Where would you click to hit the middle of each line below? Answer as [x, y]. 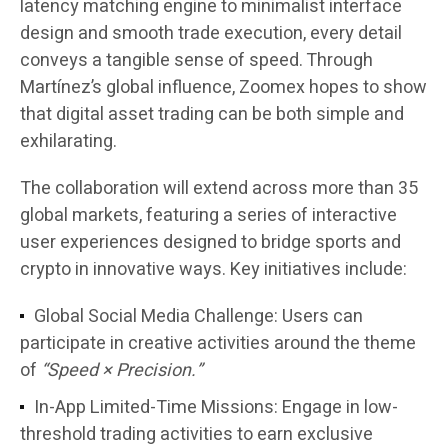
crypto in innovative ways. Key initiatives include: [213, 270]
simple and [360, 115]
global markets [79, 216]
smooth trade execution [207, 34]
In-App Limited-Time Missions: [156, 408]
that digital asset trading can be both [168, 115]
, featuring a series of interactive [268, 216]
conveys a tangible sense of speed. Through [196, 61]
